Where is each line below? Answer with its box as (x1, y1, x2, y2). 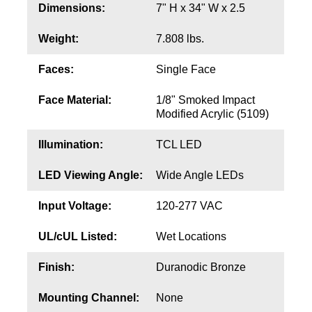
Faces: (38, 63, 74, 76)
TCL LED (155, 139, 202, 151)
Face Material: (38, 94, 111, 107)
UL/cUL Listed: (38, 231, 117, 243)
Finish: (38, 261, 75, 274)
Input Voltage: (38, 200, 111, 212)
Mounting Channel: (38, 292, 139, 304)
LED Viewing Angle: (38, 169, 143, 182)
